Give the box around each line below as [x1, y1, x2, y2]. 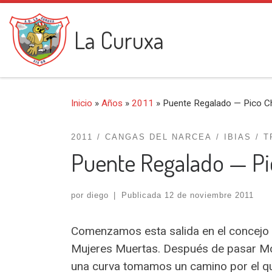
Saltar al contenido [16, 12, 95, 23]
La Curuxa [74, 25, 164, 55]
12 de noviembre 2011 [164, 190, 254, 200]
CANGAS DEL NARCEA [104, 132, 212, 142]
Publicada [121, 190, 165, 200]
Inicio [71, 97, 92, 109]
